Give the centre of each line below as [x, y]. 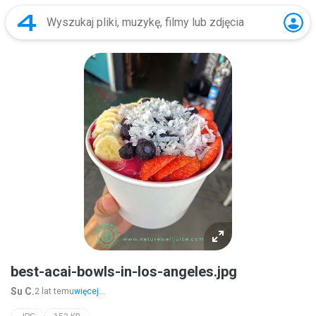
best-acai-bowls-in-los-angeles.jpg [124, 272]
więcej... [90, 291]
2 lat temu [54, 291]
